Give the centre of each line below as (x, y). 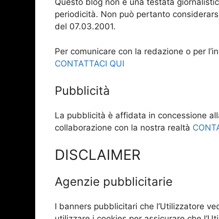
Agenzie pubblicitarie (114, 181)
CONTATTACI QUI (89, 63)
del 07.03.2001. (85, 27)
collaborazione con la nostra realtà (124, 128)
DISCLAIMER (98, 154)
